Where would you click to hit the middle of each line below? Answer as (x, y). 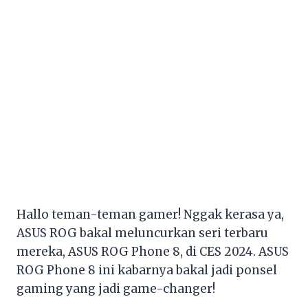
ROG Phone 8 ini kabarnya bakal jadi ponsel (147, 270)
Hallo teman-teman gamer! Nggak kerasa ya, (150, 214)
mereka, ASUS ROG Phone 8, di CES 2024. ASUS (153, 251)
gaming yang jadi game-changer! (116, 288)
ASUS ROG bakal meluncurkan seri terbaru (142, 233)
